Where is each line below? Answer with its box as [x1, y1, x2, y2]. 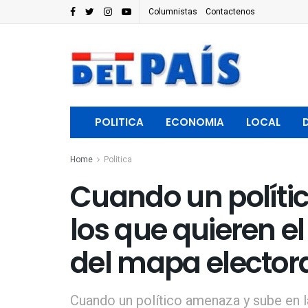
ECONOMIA [166, 115, 224, 129]
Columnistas [148, 5, 197, 18]
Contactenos [206, 5, 255, 18]
